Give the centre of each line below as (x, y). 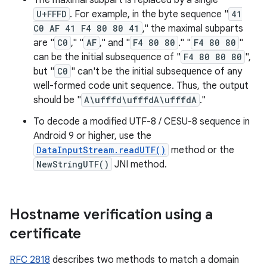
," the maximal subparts (193, 29)
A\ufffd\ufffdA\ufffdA (140, 100)
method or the (201, 150)
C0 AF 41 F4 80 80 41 (86, 28)
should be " (57, 100)
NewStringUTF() (73, 164)
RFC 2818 (30, 260)
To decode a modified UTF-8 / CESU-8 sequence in (142, 122)
